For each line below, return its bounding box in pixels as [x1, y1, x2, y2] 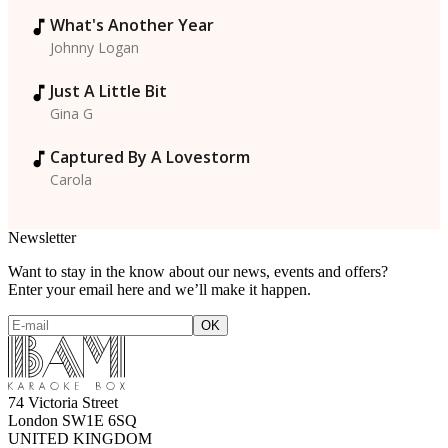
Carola [50, 170, 92, 190]
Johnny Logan [50, 38, 139, 58]
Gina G [50, 104, 93, 124]
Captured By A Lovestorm [50, 146, 250, 169]
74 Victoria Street [8, 394, 118, 412]
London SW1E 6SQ [8, 412, 137, 430]
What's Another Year [50, 14, 214, 37]
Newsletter [8, 229, 76, 247]
